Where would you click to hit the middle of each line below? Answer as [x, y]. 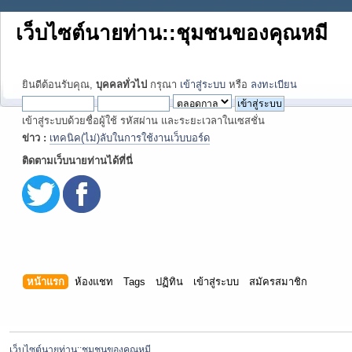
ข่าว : [36, 138]
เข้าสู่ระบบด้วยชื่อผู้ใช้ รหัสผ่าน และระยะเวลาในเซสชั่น [143, 121]
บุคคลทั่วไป [121, 84]
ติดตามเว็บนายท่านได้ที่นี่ [77, 161]
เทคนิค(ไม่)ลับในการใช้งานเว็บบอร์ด [130, 138]
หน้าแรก [46, 282]
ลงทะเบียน [274, 84]
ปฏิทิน [170, 282]
